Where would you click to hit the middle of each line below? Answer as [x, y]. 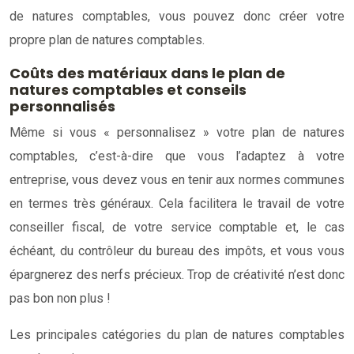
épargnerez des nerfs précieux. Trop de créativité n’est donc [177, 274]
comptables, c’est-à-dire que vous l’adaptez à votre [177, 156]
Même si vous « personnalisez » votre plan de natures [177, 132]
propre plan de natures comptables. [107, 40]
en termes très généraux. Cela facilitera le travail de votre [177, 203]
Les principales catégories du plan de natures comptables [177, 334]
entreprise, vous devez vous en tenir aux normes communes [177, 179]
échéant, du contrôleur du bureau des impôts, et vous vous [177, 250]
